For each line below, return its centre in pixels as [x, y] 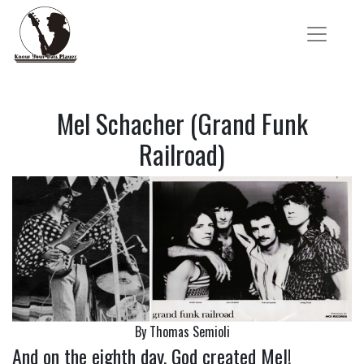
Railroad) [182, 154]
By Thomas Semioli [182, 331]
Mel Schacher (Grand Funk [182, 123]
